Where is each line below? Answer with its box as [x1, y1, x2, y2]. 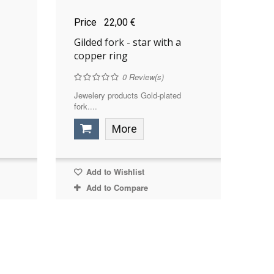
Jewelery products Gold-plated [73, 89, 181, 101]
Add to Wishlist [83, 165, 144, 177]
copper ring [73, 48, 128, 62]
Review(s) [126, 70, 164, 83]
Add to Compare [86, 181, 148, 193]
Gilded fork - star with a [73, 35, 181, 49]
